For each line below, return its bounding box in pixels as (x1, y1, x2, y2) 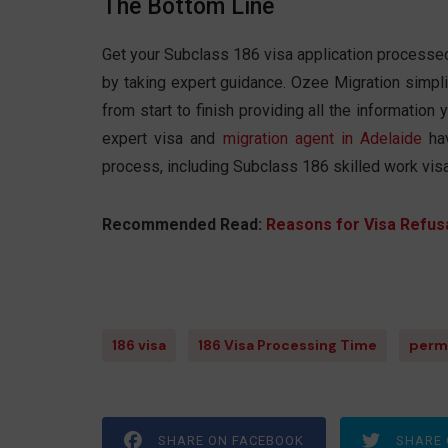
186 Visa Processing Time (198, 336, 377, 355)
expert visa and (102, 129, 223, 149)
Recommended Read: (102, 215, 266, 235)
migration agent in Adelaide (222, 129, 423, 149)
